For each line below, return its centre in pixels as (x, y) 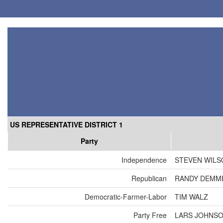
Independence (144, 160)
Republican (149, 178)
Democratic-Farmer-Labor (126, 197)
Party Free (150, 215)
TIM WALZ (191, 197)
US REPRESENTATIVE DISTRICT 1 (66, 125)
